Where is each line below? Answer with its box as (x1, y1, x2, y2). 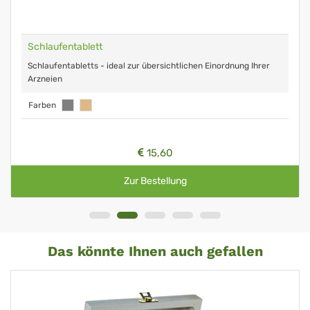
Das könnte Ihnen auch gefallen (47, 243, 263, 259)
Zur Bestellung (123, 175, 187, 187)
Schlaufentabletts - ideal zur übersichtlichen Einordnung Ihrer (28, 61, 270, 71)
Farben (28, 100, 56, 110)
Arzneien (28, 74, 62, 84)
